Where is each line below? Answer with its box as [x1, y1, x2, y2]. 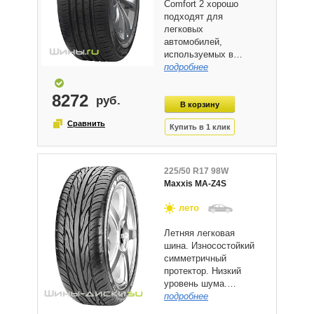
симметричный [164, 252, 226, 264]
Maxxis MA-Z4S [164, 178, 226, 189]
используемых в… [164, 48, 243, 60]
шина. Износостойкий [164, 240, 254, 251]
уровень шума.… [164, 278, 236, 289]
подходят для [164, 11, 223, 22]
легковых [164, 23, 203, 34]
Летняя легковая [164, 227, 235, 238]
